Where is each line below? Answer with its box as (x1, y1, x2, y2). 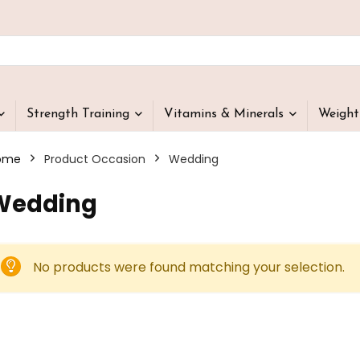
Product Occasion (44, 151, 145, 167)
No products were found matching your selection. (33, 258, 345, 276)
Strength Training (27, 108, 129, 121)
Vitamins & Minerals (164, 108, 284, 121)
